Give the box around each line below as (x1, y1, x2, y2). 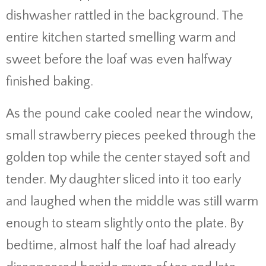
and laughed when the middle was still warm (6, 194, 258, 209)
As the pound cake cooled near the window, (6, 106, 253, 121)
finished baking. (6, 74, 93, 89)
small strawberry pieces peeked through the (6, 128, 256, 143)
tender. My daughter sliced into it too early (6, 172, 240, 187)
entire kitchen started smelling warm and (6, 30, 236, 45)
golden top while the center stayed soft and (6, 150, 251, 165)
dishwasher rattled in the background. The (6, 8, 243, 23)
